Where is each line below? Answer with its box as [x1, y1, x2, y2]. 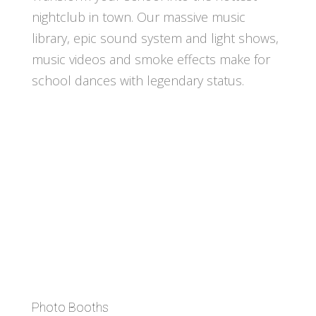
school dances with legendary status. [31, 71, 244, 89]
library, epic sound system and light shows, [31, 29, 279, 47]
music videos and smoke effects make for [31, 50, 270, 68]
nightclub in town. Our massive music [31, 8, 245, 25]
